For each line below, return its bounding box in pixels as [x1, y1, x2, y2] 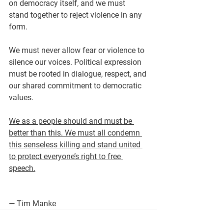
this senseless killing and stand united [9, 140, 142, 149]
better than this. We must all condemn [9, 128, 142, 137]
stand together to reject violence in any [9, 10, 144, 20]
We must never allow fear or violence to [9, 46, 146, 55]
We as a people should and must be [9, 116, 134, 126]
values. [9, 93, 33, 102]
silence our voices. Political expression [9, 57, 143, 67]
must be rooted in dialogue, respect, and [9, 69, 148, 79]
